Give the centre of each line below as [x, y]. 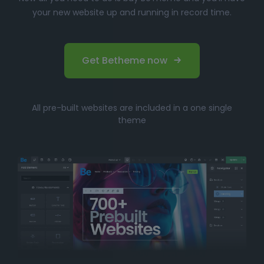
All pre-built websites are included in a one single [132, 108]
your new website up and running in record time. [132, 12]
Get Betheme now [125, 60]
